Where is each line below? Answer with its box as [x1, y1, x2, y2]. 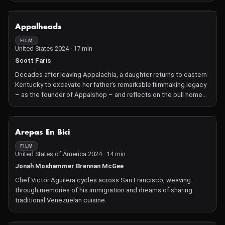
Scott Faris [15, 57, 51, 64]
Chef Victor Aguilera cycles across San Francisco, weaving [15, 176, 191, 184]
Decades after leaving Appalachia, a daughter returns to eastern [15, 71, 207, 78]
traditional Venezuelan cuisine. [15, 196, 106, 204]
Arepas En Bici [15, 129, 70, 136]
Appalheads [15, 23, 62, 31]
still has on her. [15, 101, 59, 108]
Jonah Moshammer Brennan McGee [15, 162, 124, 170]
